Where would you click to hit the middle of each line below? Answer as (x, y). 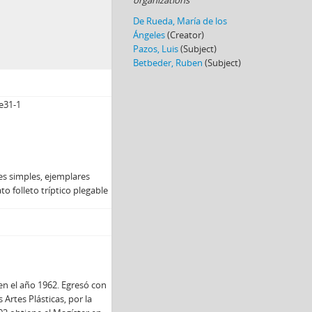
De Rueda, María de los (180, 21)
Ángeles (149, 35)
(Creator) (186, 35)
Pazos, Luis (156, 49)
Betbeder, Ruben (168, 63)
